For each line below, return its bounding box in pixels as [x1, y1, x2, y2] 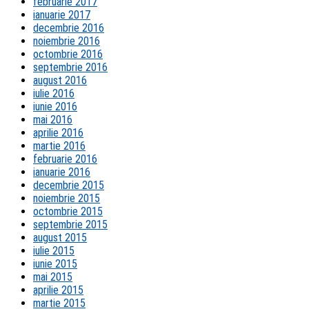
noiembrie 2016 [33, 34, 100, 48]
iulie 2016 [33, 87, 74, 101]
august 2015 [33, 231, 87, 245]
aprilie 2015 [33, 283, 83, 297]
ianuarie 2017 [33, 8, 90, 22]
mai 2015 [33, 270, 72, 284]
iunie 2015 [33, 257, 77, 271]
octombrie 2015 [33, 205, 103, 219]
